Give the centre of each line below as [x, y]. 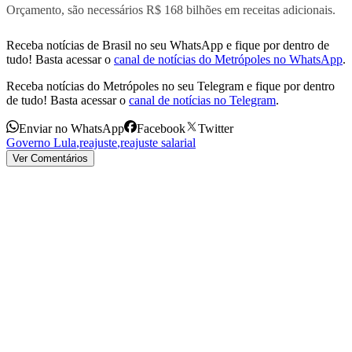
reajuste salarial [158, 142]
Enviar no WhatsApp [71, 128]
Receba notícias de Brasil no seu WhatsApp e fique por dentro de [168, 45]
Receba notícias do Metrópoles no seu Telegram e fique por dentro [170, 86]
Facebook [161, 128]
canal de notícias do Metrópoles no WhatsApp [228, 59]
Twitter [216, 128]
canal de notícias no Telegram [202, 100]
